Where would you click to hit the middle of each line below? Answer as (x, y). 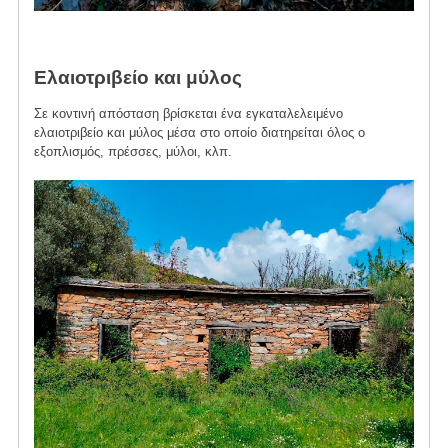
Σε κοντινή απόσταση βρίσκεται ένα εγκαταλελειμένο (188, 114)
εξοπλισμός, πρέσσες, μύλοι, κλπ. (132, 152)
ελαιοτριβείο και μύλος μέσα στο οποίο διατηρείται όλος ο (199, 133)
